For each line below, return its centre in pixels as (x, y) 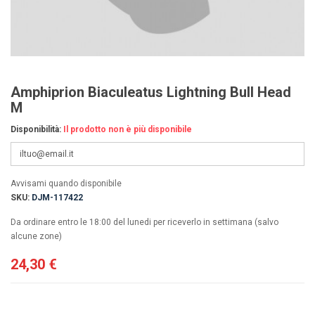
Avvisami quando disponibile (66, 183)
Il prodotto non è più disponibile (128, 129)
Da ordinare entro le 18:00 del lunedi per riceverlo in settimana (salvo (144, 222)
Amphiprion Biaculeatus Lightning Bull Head (151, 92)
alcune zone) (36, 236)
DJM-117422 (57, 197)
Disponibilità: (36, 129)
